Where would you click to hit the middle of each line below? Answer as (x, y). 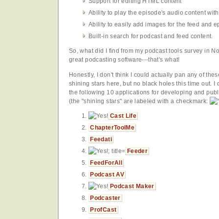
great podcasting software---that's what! (124, 60)
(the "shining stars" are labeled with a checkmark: (139, 101)
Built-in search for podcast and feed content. (151, 36)
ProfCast (103, 210)
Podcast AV (107, 175)
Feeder (137, 151)
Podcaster (105, 198)
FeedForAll (106, 163)
